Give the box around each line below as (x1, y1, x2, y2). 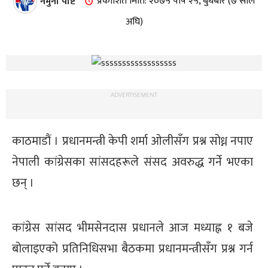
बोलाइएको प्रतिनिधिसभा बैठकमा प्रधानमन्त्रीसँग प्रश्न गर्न (12, 238, 253, 259)
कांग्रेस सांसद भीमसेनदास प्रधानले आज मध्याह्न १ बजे (12, 217, 253, 238)
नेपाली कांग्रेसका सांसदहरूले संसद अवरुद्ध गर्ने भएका (12, 151, 253, 172)
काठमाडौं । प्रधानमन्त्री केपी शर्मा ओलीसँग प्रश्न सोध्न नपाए (12, 130, 253, 151)
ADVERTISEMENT (111, 89, 157, 100)
